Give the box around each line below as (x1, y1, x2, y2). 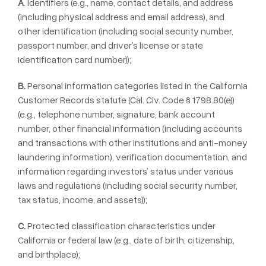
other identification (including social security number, (18, 25, 233, 37)
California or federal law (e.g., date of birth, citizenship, (18, 234, 235, 246)
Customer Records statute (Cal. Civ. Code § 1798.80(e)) (18, 94, 235, 106)
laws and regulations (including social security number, (18, 179, 237, 191)
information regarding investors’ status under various (18, 165, 233, 177)
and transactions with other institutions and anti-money (18, 137, 248, 148)
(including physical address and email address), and (18, 11, 224, 23)
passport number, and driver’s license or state (18, 39, 203, 51)
